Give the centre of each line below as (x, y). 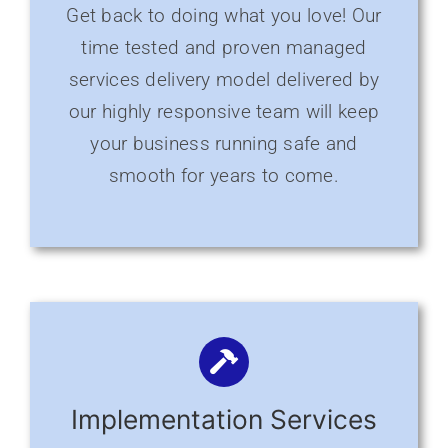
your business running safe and (224, 144)
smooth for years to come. (224, 176)
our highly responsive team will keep (224, 112)
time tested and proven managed (224, 48)
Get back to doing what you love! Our (224, 16)
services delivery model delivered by (224, 80)
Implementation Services (224, 419)
